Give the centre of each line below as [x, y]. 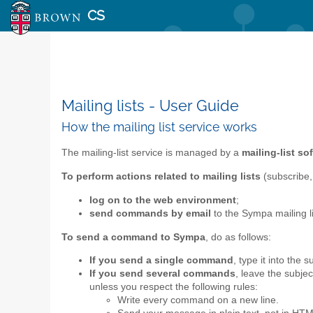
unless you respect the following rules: [174, 287]
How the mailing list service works [159, 127]
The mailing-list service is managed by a [152, 152]
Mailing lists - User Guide [150, 106]
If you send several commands [162, 274]
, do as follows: [238, 237]
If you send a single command [161, 261]
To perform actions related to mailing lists [161, 177]
